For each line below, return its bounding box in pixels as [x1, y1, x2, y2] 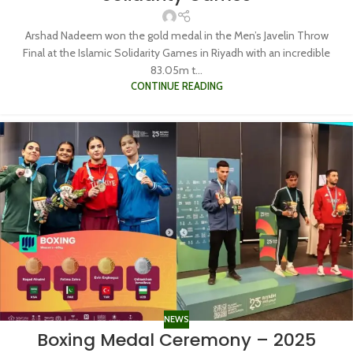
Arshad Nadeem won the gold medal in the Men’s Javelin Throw [24, 28, 329, 43]
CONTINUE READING [130, 80, 223, 92]
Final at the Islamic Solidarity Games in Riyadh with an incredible [23, 45, 330, 60]
